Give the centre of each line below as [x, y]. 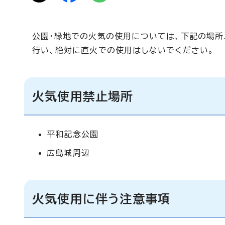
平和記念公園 [73, 134]
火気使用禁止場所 [83, 96]
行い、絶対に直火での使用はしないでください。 [123, 50]
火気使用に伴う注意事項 [101, 199]
